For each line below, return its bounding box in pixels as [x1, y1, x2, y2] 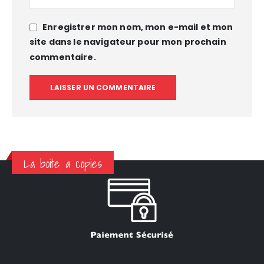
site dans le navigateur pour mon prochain [29, 36, 226, 48]
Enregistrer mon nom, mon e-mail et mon [42, 21, 233, 34]
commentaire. [29, 51, 96, 63]
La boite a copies [24, 154, 103, 174]
